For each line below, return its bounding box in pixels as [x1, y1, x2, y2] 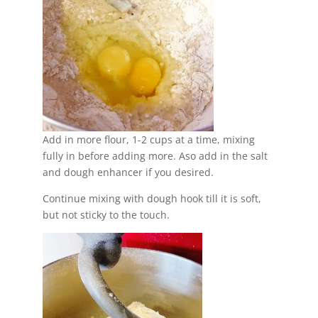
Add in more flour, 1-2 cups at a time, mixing [42, 132, 255, 146]
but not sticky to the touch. [42, 207, 170, 221]
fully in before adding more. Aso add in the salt [42, 148, 268, 163]
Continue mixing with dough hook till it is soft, [42, 191, 261, 205]
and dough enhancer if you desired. [42, 165, 214, 179]
